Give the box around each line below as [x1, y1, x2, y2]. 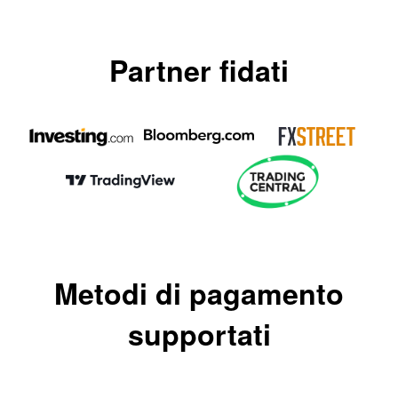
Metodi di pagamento [54, 272, 344, 314]
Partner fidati [109, 49, 289, 91]
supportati [127, 313, 271, 354]
